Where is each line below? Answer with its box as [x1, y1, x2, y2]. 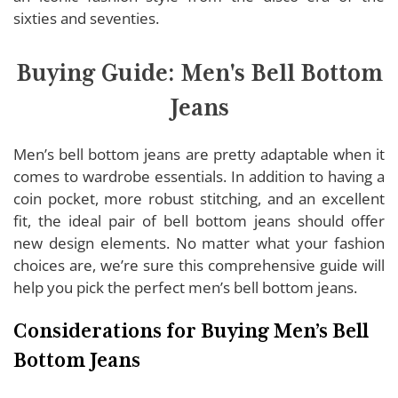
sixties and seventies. [13, 7, 163, 28]
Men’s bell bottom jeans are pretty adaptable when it [13, 143, 385, 164]
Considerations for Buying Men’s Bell [13, 319, 369, 342]
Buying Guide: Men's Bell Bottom [15, 59, 383, 86]
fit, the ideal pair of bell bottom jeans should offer [13, 210, 385, 231]
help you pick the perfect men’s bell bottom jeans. [13, 276, 361, 298]
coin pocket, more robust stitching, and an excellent [13, 187, 385, 209]
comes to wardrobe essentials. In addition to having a [13, 165, 385, 187]
